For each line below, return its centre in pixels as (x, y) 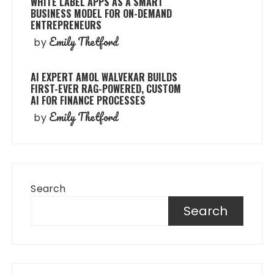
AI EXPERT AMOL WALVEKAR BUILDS (104, 77)
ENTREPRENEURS (66, 25)
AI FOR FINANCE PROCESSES (88, 101)
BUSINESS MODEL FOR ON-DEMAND (102, 14)
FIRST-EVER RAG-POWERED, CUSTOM (106, 89)
